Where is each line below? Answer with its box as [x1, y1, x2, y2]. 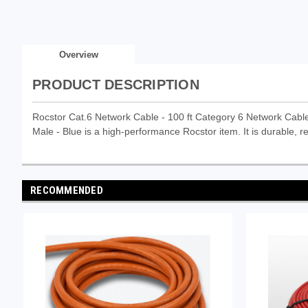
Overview [58, 49, 98, 60]
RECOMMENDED [30, 184, 103, 197]
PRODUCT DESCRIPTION [32, 76, 199, 92]
